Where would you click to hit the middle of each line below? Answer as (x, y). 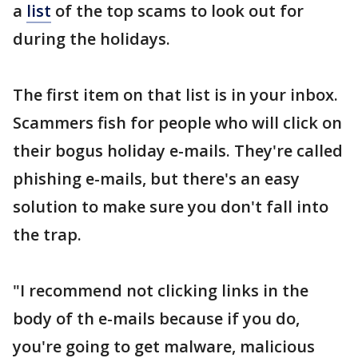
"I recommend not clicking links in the (161, 290)
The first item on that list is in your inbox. (175, 95)
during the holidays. (91, 39)
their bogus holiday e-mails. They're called (178, 151)
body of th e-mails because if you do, (156, 318)
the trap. (47, 235)
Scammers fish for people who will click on (177, 123)
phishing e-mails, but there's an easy (156, 179)
